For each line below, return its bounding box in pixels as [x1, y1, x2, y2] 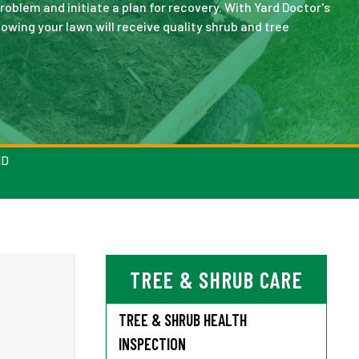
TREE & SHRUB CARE [130, 266, 303, 293]
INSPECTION [119, 334, 186, 353]
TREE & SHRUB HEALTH [119, 310, 247, 329]
